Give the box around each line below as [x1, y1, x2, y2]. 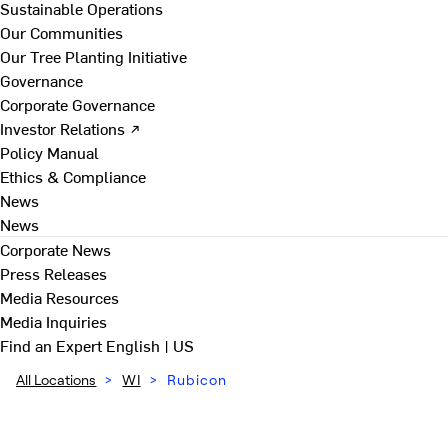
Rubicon [166, 371, 227, 388]
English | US [106, 334, 194, 356]
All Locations [16, 371, 97, 388]
